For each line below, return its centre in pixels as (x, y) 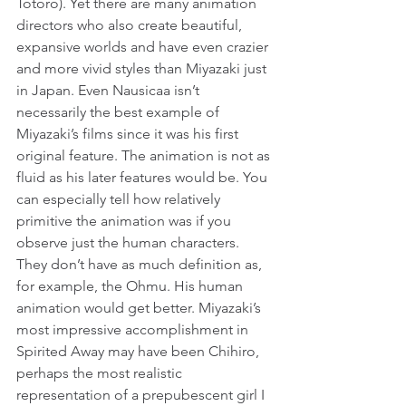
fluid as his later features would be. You (144, 178)
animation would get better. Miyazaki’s (140, 308)
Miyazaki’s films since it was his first (129, 134)
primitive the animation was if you (126, 221)
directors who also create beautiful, (131, 25)
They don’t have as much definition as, (141, 265)
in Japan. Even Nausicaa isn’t (110, 91)
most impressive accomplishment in (134, 330)
